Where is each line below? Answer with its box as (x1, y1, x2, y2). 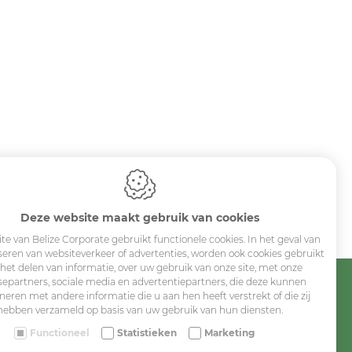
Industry (174, 223, 219, 238)
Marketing (203, 327, 255, 339)
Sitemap (174, 155, 234, 173)
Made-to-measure (174, 296, 272, 311)
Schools (174, 272, 218, 287)
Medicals (174, 247, 222, 262)
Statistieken (116, 327, 177, 339)
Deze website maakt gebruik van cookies (20, 211, 259, 225)
